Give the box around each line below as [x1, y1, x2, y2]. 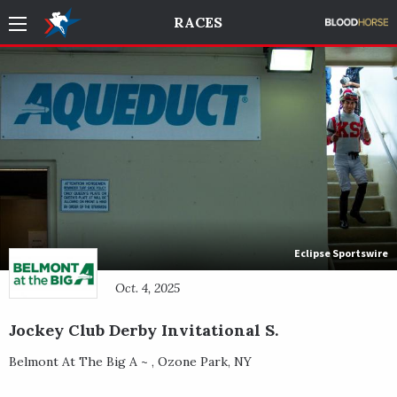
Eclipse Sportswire [294, 245, 388, 260]
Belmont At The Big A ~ [9, 353, 152, 370]
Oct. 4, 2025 [115, 279, 180, 296]
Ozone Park [158, 353, 228, 370]
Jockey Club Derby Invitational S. [9, 319, 278, 340]
